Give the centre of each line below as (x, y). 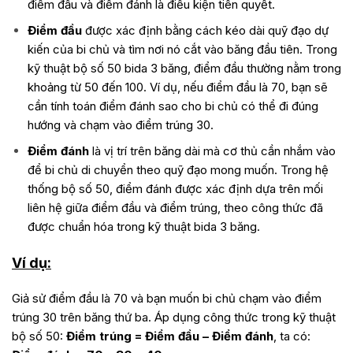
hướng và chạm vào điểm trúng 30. (120, 125)
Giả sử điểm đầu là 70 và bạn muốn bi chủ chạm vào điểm (167, 299)
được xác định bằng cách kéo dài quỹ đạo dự (205, 31)
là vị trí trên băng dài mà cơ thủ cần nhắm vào (212, 151)
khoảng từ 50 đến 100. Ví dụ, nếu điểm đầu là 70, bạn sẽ (177, 87)
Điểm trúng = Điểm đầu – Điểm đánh (170, 336)
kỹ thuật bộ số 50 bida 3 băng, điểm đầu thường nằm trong (184, 69)
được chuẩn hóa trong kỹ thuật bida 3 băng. (143, 227)
